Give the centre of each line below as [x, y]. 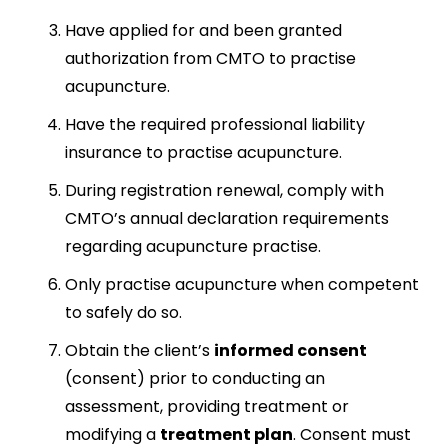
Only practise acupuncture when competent [242, 284]
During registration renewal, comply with [224, 190]
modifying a [112, 434]
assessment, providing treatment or [207, 406]
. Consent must [352, 434]
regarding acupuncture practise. [193, 246]
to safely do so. [123, 312]
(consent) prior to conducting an [195, 378]
